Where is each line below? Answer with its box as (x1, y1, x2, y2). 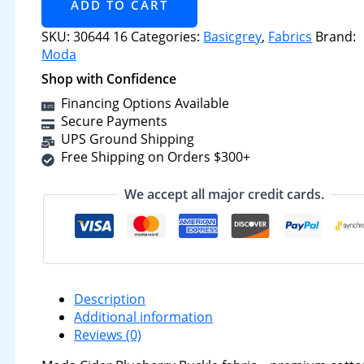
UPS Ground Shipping (61, 130, 195, 148)
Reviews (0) (74, 326, 142, 344)
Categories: (131, 28, 204, 45)
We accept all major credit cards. (124, 185, 325, 203)
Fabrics (268, 28, 313, 45)
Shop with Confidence (41, 70, 177, 88)
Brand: (315, 28, 357, 45)
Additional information (74, 308, 214, 326)
